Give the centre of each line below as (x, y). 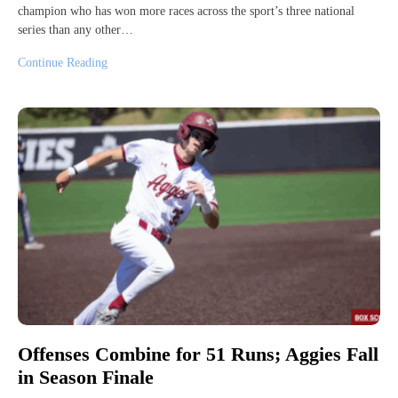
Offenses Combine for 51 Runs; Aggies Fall (198, 354)
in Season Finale (86, 378)
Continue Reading (63, 62)
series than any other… (76, 29)
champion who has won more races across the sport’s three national (186, 11)
